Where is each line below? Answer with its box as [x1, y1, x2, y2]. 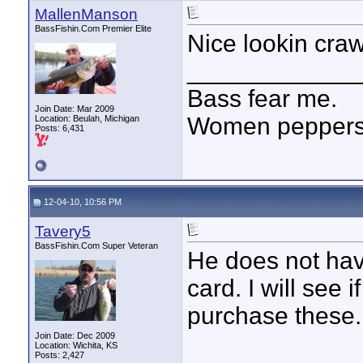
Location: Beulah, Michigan [35, 113, 139, 123]
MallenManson [35, 6, 138, 23]
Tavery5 [35, 223, 91, 240]
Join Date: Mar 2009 [35, 104, 114, 113]
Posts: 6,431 [35, 123, 84, 133]
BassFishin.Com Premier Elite [35, 23, 152, 33]
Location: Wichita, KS [35, 340, 117, 350]
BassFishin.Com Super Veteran [35, 241, 158, 250]
